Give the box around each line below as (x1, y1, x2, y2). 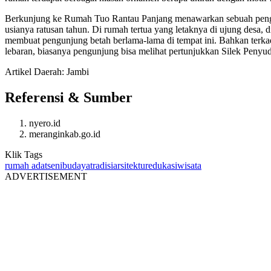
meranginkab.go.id (29, 128, 100, 139)
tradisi (90, 160, 113, 171)
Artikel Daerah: (5, 66, 67, 77)
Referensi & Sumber (5, 89, 132, 105)
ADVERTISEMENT (5, 171, 87, 181)
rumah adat (5, 160, 47, 171)
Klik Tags (5, 149, 42, 160)
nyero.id (29, 117, 60, 128)
